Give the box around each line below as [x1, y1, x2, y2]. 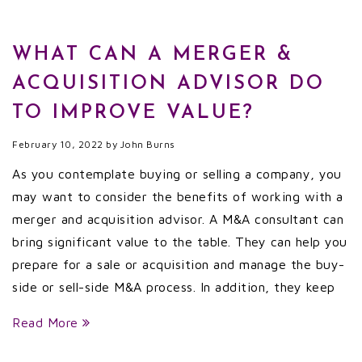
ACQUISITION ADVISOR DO [12, 74, 325, 94]
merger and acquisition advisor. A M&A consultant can [12, 212, 343, 226]
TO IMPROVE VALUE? [12, 103, 255, 123]
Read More [12, 315, 82, 330]
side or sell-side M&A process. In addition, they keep [12, 280, 335, 294]
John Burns [120, 138, 175, 150]
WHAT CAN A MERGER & [12, 45, 293, 65]
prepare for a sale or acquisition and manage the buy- [12, 257, 345, 271]
